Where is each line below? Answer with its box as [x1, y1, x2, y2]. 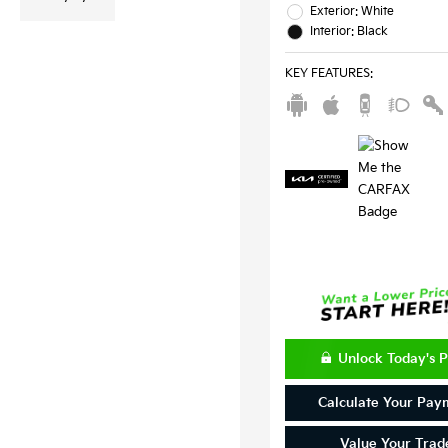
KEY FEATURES [285, 65, 370, 81]
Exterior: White [310, 3, 394, 19]
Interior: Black [310, 23, 388, 39]
